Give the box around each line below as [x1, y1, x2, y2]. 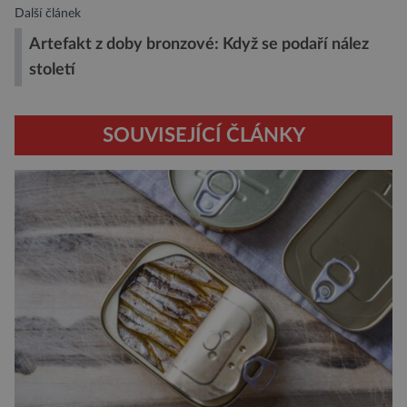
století [29, 61, 75, 77]
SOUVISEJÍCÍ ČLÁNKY [102, 124, 305, 145]
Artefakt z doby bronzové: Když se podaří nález [29, 35, 369, 52]
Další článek [15, 5, 81, 20]
